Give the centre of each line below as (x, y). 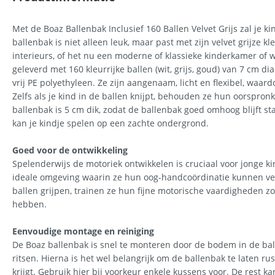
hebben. (29, 204)
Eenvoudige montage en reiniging (83, 231)
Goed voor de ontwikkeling (70, 150)
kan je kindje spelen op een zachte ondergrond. (110, 123)
